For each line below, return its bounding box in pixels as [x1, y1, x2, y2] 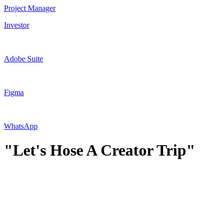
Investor [4, 20, 29, 29]
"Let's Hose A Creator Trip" [4, 141, 195, 160]
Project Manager [4, 3, 55, 12]
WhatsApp [4, 121, 38, 130]
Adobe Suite [4, 54, 43, 63]
